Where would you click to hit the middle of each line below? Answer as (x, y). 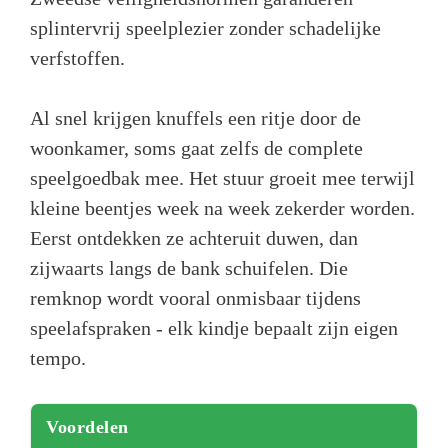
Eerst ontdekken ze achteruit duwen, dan (194, 237)
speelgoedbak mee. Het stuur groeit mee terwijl (222, 177)
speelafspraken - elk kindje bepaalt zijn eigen (214, 327)
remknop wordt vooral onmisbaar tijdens (195, 297)
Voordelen (87, 426)
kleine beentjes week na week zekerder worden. (222, 207)
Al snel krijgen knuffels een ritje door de (195, 117)
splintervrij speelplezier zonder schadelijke (205, 27)
